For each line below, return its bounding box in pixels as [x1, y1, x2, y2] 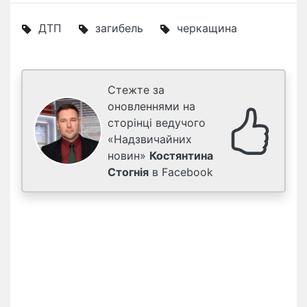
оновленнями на [108, 99, 195, 114]
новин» [108, 149, 149, 163]
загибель [95, 21, 143, 36]
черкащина [177, 21, 237, 36]
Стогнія [108, 165, 149, 180]
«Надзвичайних [108, 132, 192, 147]
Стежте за [108, 83, 164, 97]
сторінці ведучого [108, 116, 206, 130]
